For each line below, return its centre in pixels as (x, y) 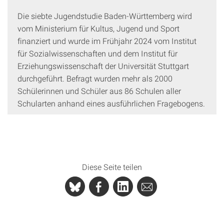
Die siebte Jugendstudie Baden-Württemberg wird (105, 16)
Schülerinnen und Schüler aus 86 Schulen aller (99, 91)
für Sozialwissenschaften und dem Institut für (97, 53)
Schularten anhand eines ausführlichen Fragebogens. (111, 103)
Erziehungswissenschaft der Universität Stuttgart (103, 66)
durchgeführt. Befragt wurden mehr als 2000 (95, 78)
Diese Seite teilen (112, 167)
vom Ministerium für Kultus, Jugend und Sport (98, 28)
